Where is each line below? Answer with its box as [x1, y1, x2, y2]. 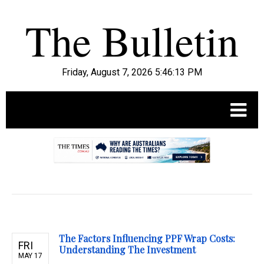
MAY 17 [18, 252, 42, 260]
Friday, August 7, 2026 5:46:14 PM [62, 67, 202, 78]
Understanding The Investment [59, 243, 196, 256]
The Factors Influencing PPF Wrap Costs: [59, 232, 235, 245]
